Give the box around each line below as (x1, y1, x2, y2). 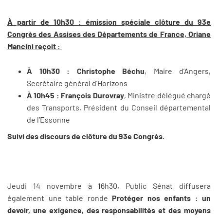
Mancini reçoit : (7, 41, 62, 51)
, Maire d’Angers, (145, 66, 211, 75)
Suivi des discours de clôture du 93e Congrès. (7, 131, 164, 141)
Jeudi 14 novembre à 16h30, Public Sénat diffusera (7, 181, 211, 190)
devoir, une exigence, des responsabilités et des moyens (7, 205, 211, 215)
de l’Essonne (27, 114, 70, 124)
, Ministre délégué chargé (124, 90, 211, 100)
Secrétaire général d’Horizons (27, 78, 129, 88)
